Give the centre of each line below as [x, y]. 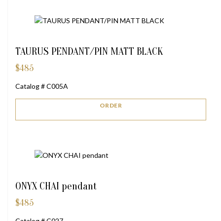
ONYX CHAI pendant [56, 186]
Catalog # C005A [42, 86]
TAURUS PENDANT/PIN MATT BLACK [89, 51]
